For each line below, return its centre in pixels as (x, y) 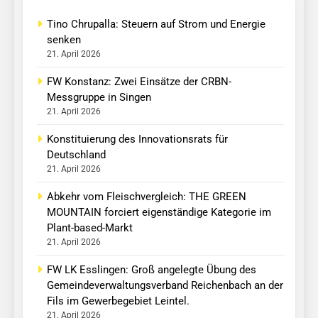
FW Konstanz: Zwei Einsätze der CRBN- (139, 82)
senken (64, 40)
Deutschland (76, 155)
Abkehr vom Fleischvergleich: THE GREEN (147, 197)
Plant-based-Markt (90, 228)
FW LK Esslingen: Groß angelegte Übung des (152, 270)
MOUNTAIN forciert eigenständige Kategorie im (159, 213)
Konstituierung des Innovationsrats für (137, 139)
